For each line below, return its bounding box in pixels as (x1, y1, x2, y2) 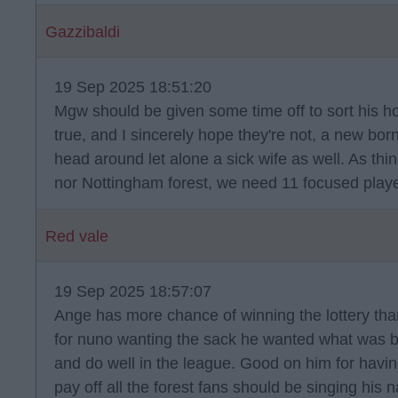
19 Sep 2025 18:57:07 (54, 283, 211, 300)
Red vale (45, 227, 108, 245)
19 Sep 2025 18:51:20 (54, 78, 211, 96)
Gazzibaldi (45, 23, 120, 41)
